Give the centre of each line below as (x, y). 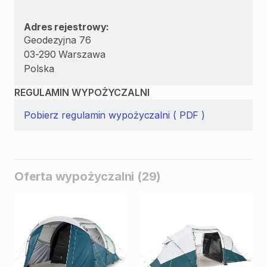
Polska (39, 69)
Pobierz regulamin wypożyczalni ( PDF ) (115, 115)
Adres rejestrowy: (67, 27)
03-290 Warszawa (65, 54)
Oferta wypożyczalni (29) (88, 176)
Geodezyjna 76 (58, 40)
